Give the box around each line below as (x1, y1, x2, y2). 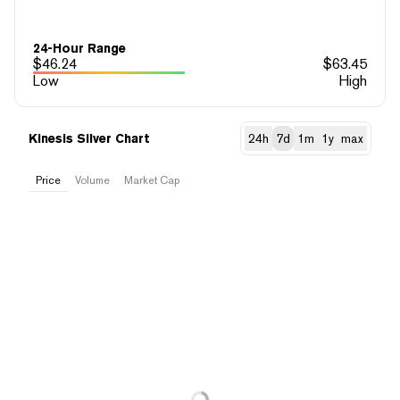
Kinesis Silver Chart (29, 130, 150, 146)
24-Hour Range (33, 40, 126, 55)
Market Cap (124, 173, 179, 187)
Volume (75, 173, 110, 187)
